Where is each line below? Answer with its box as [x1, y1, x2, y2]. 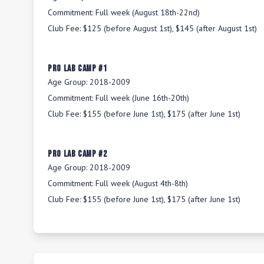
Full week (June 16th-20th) [95, 93, 189, 103]
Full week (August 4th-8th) [95, 178, 188, 189]
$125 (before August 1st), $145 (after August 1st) [83, 23, 257, 34]
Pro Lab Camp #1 [48, 63, 107, 74]
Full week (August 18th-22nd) [95, 7, 200, 18]
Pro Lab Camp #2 [48, 148, 107, 160]
